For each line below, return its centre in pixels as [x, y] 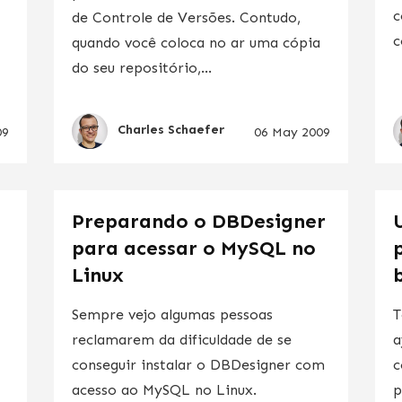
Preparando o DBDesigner [198, 221]
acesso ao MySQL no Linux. [164, 389]
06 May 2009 [293, 132]
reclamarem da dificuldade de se [181, 339]
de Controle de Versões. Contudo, [186, 17]
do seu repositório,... [141, 67]
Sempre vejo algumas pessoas [172, 314]
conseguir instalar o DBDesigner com [198, 364]
